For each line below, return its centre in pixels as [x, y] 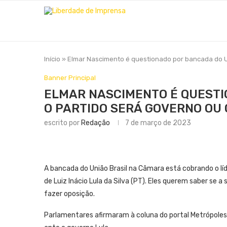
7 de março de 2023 [158, 123]
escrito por [63, 123]
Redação [96, 123]
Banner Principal [70, 78]
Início [52, 59]
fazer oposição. [69, 194]
